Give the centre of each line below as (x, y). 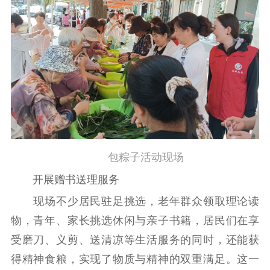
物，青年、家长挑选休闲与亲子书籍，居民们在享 (135, 221)
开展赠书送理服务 (65, 179)
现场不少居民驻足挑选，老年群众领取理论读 (135, 202)
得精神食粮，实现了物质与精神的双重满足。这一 (135, 259)
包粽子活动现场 (135, 158)
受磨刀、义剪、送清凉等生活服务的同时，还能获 (135, 240)
